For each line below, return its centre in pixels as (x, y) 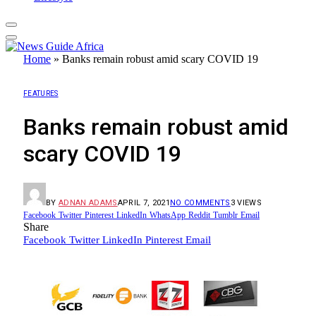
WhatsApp (168, 215)
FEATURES (41, 93)
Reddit (199, 215)
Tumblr (225, 215)
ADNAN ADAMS (88, 202)
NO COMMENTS (200, 202)
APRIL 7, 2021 (144, 202)
